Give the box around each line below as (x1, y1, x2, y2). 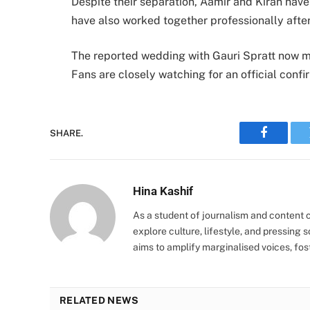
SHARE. (50, 127, 83, 138)
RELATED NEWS (60, 295, 139, 307)
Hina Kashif (133, 184, 193, 199)
